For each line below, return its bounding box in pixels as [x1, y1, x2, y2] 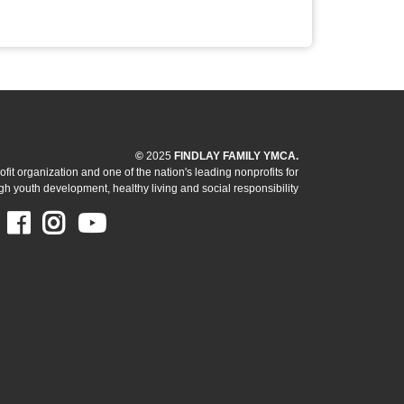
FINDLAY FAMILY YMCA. [171, 150, 298, 162]
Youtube [106, 210, 197, 236]
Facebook [30, 210, 133, 236]
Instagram [65, 210, 177, 236]
